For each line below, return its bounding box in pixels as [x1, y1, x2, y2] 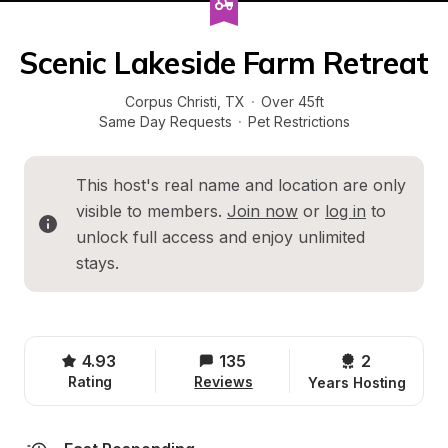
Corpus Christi [124, 93, 217, 110]
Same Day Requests [98, 113, 232, 130]
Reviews [194, 373, 253, 390]
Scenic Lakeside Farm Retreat [19, 44, 429, 82]
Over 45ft [260, 93, 324, 110]
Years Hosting [308, 374, 407, 391]
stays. [76, 253, 119, 273]
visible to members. [76, 201, 227, 221]
